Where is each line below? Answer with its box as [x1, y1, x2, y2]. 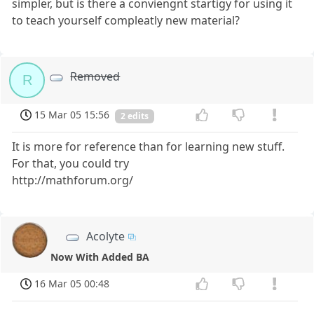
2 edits [121, 110, 149, 123]
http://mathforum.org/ [12, 172, 134, 188]
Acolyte [86, 228, 125, 244]
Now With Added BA [50, 250, 150, 264]
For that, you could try [12, 155, 130, 171]
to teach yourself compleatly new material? [12, 13, 240, 29]
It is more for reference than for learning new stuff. [12, 138, 285, 154]
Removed [70, 69, 121, 85]
